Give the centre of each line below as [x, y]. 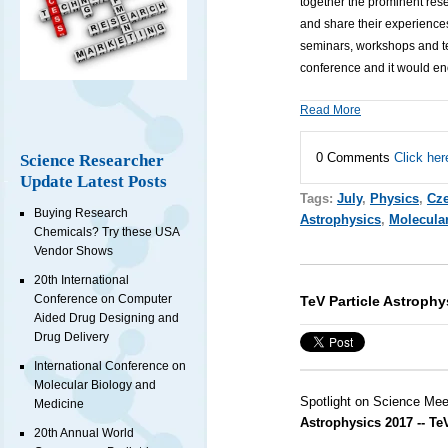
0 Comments [354, 157]
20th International [81, 280]
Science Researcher [92, 161]
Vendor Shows [73, 251]
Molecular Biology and [95, 385]
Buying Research [81, 213]
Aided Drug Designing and [106, 318]
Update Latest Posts [93, 182]
